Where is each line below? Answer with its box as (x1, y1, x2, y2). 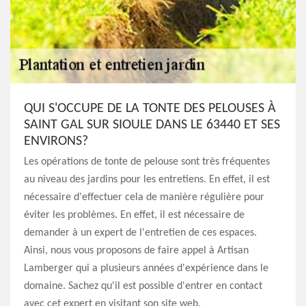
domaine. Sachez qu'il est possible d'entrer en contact (24, 281, 262, 292)
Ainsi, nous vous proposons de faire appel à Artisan (24, 245, 249, 256)
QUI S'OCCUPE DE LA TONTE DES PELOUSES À (24, 102, 276, 115)
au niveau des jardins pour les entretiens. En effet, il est (24, 174, 270, 185)
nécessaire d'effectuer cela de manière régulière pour (24, 192, 264, 203)
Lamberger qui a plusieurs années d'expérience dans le (24, 263, 268, 274)
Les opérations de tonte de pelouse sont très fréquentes (24, 156, 270, 167)
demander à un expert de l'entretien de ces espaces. (24, 227, 257, 238)
